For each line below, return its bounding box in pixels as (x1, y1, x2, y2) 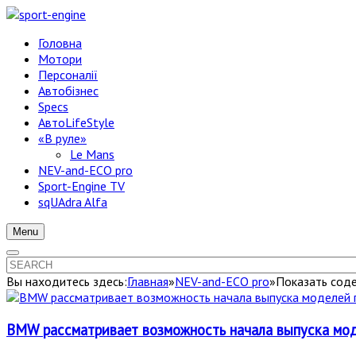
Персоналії (38, 67, 98, 83)
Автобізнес (38, 83, 99, 99)
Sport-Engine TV (38, 178, 125, 194)
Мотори (38, 51, 82, 67)
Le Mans (70, 146, 114, 162)
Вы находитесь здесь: (6, 273, 127, 289)
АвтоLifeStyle (38, 114, 114, 130)
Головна (38, 35, 82, 51)
